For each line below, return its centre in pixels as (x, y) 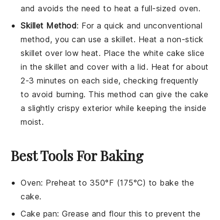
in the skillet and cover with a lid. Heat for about (115, 67)
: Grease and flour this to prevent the (129, 213)
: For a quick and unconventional (140, 25)
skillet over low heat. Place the (82, 53)
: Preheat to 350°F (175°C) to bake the (118, 182)
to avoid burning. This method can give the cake (115, 94)
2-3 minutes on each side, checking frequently (110, 80)
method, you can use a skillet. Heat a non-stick (112, 39)
